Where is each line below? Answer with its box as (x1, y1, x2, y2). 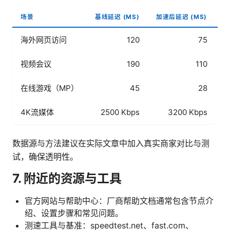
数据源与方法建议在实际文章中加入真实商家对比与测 (12, 138, 209, 148)
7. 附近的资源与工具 (12, 170, 122, 186)
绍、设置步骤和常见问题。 (25, 207, 123, 218)
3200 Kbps (168, 107, 207, 117)
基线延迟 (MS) (95, 13, 140, 21)
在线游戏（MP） (21, 83, 79, 93)
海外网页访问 (21, 34, 67, 45)
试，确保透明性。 (12, 151, 78, 162)
